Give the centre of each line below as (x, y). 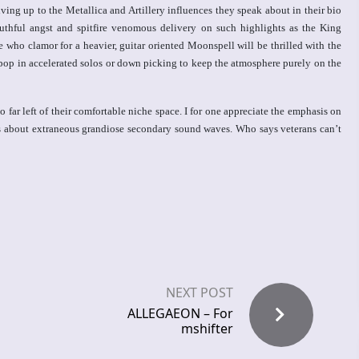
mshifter (207, 329)
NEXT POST (200, 293)
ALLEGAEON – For (180, 314)
